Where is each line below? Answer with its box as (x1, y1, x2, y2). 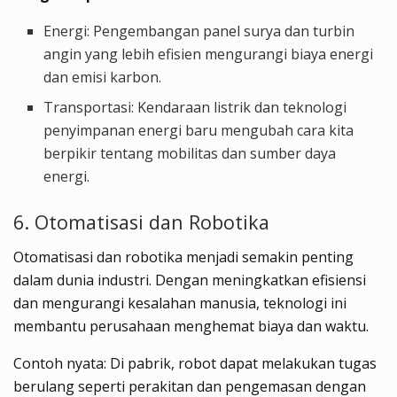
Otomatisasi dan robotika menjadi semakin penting (13, 247, 354, 268)
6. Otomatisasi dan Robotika (13, 209, 269, 236)
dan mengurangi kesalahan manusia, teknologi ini (13, 293, 346, 314)
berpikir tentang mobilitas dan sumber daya (43, 144, 337, 164)
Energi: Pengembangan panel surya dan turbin (43, 21, 355, 42)
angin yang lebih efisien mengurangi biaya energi (43, 44, 374, 65)
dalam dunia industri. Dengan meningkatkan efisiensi (13, 270, 366, 291)
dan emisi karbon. (43, 67, 162, 88)
